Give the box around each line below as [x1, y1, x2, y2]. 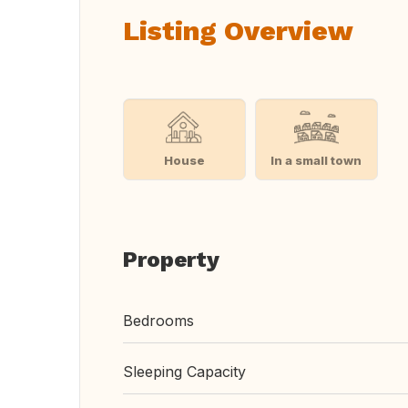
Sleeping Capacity [123, 362, 246, 381]
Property [123, 247, 219, 272]
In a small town [270, 152, 362, 168]
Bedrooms [123, 311, 194, 330]
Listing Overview [123, 15, 353, 46]
